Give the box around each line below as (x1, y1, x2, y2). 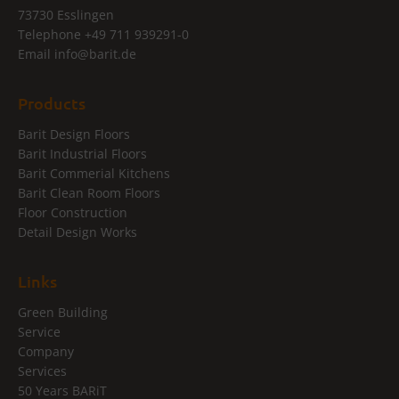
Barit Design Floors (18, 126, 130, 143)
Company (18, 343, 74, 361)
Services (18, 362, 67, 380)
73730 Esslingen (18, 6, 114, 24)
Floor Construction (18, 204, 127, 222)
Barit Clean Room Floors (18, 184, 160, 202)
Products (18, 93, 85, 114)
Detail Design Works (18, 224, 137, 241)
